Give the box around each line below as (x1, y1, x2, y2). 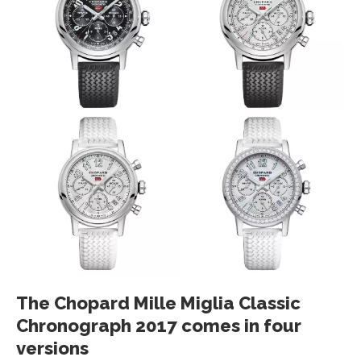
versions (16, 338, 89, 359)
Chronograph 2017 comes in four (16, 315, 301, 337)
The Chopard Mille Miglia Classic (16, 293, 301, 314)
